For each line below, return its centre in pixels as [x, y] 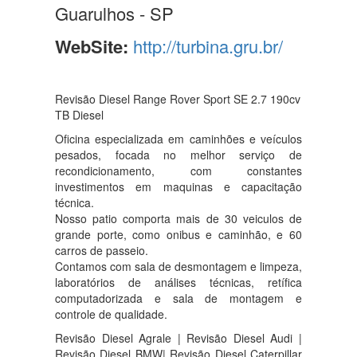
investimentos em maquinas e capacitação [178, 187]
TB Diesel [79, 115]
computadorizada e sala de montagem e [178, 298]
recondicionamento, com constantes [178, 171]
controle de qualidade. [111, 314]
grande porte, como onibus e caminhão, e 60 [178, 235]
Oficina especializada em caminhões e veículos [178, 139]
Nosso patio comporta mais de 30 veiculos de [178, 219]
